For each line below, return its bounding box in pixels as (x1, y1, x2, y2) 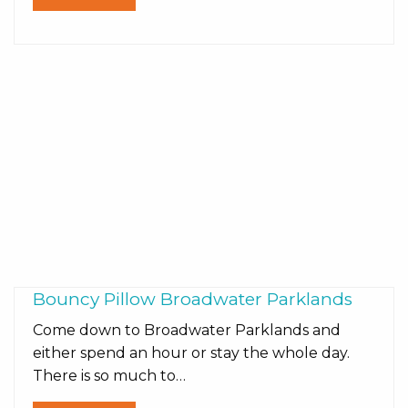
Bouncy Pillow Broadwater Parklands (33, 288, 352, 310)
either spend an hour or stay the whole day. (33, 343, 350, 362)
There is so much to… (33, 366, 186, 384)
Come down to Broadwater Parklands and (33, 321, 341, 339)
